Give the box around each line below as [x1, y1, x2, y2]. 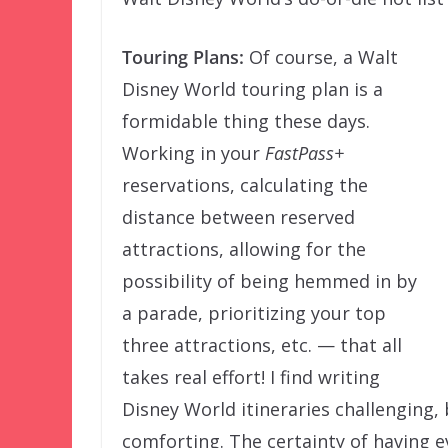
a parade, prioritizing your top [122, 301, 386, 326]
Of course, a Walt [244, 45, 398, 70]
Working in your [122, 141, 265, 166]
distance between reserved [122, 205, 355, 230]
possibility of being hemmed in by [122, 269, 417, 294]
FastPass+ [265, 141, 344, 166]
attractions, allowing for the [122, 237, 366, 262]
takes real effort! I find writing [122, 365, 380, 390]
